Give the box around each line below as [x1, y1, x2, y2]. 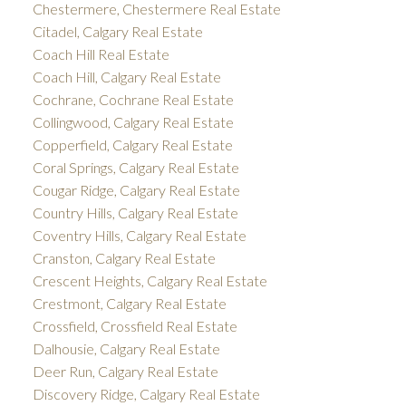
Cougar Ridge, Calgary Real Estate [32, 181, 240, 199]
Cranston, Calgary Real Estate [32, 249, 216, 267]
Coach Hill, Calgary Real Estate [32, 68, 221, 86]
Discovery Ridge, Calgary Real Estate [32, 385, 260, 403]
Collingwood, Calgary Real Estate [32, 113, 234, 131]
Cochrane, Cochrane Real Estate [32, 91, 234, 109]
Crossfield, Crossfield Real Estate [32, 317, 237, 335]
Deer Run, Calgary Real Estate [32, 362, 218, 381]
